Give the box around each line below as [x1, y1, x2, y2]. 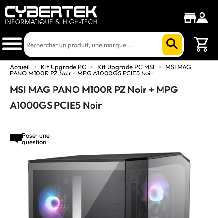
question [22, 138, 46, 145]
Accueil [10, 63, 30, 71]
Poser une [22, 131, 50, 139]
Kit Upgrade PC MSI [97, 63, 154, 71]
